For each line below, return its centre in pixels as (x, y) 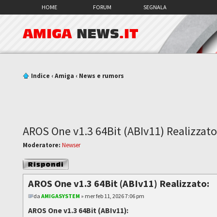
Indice (41, 76)
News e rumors (102, 76)
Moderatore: (42, 145)
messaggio (37, 171)
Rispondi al (38, 163)
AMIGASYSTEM (61, 196)
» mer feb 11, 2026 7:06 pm (112, 196)
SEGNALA (155, 7)
